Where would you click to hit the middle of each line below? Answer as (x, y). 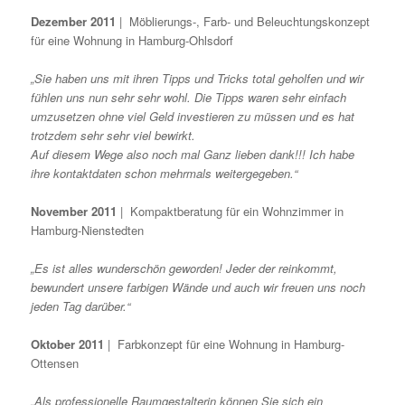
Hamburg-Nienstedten (88, 231)
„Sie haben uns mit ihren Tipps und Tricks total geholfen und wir (198, 78)
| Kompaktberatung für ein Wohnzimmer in (231, 212)
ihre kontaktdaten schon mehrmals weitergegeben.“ (165, 173)
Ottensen (55, 363)
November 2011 (74, 212)
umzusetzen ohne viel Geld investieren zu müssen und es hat (193, 116)
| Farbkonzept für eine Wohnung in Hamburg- (225, 344)
